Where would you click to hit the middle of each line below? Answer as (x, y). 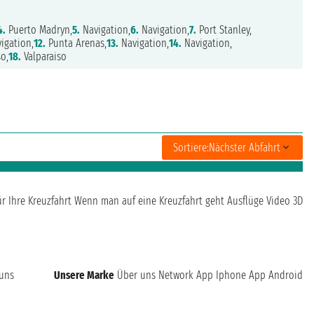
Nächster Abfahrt (245, 147)
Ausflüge (245, 201)
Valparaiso (44, 57)
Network (176, 275)
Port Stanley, (224, 30)
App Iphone (221, 275)
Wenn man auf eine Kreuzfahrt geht (149, 201)
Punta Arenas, (76, 43)
